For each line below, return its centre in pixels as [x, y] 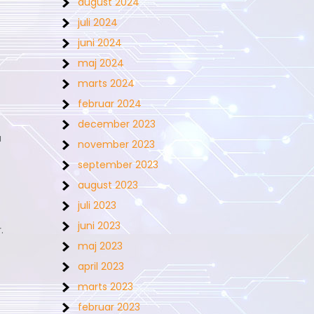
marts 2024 [106, 83]
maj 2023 [100, 246]
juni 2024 [100, 43]
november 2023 [116, 144]
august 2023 [108, 185]
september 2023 [118, 165]
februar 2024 [110, 104]
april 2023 [101, 266]
